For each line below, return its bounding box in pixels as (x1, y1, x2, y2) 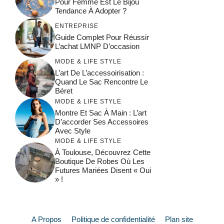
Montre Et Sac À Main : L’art (55, 108, 146, 117)
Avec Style (55, 126, 90, 135)
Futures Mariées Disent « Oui (55, 166, 151, 175)
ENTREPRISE (55, 22, 98, 29)
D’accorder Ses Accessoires (55, 117, 148, 126)
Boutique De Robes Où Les (55, 157, 144, 166)
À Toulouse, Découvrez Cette (55, 148, 150, 157)
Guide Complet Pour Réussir (55, 32, 149, 41)
